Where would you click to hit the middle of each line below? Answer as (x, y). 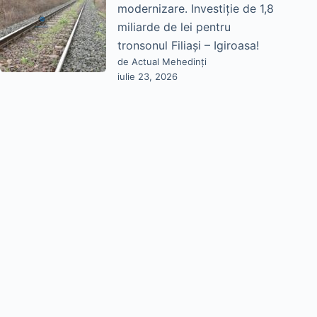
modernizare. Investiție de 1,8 (196, 9)
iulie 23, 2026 (148, 77)
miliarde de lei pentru (174, 27)
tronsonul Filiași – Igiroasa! (188, 46)
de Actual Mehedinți (162, 62)
